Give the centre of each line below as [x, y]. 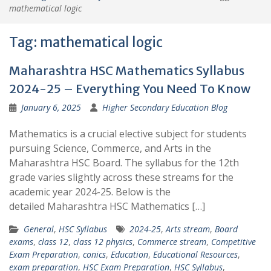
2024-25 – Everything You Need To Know [130, 89]
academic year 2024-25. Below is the [90, 192]
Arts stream [188, 229]
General [39, 229]
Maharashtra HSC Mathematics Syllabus [127, 70]
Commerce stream [172, 242]
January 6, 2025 [51, 107]
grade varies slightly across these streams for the [121, 177]
